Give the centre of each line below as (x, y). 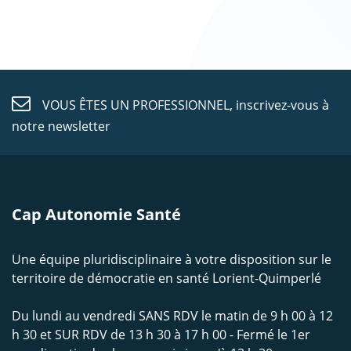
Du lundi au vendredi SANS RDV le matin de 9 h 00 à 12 (172, 316)
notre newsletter (61, 127)
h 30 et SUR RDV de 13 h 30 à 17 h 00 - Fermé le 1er (161, 335)
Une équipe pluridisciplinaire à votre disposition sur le (172, 260)
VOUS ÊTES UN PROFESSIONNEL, (138, 105)
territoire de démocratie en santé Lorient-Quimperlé (166, 279)
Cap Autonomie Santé (96, 215)
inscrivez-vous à (283, 105)
